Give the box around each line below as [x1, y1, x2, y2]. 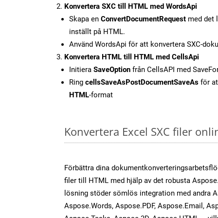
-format [89, 90, 113, 99]
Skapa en [69, 14, 101, 23]
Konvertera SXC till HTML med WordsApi [64, 1, 197, 11]
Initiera [69, 65, 93, 74]
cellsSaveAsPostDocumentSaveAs [85, 77, 199, 87]
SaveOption [93, 65, 130, 74]
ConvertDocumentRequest [101, 14, 186, 23]
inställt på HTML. [69, 27, 125, 36]
